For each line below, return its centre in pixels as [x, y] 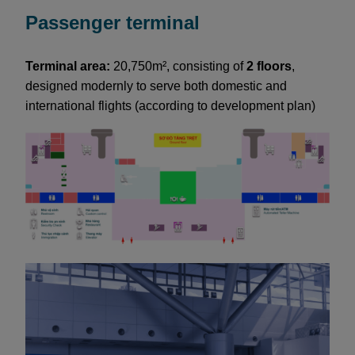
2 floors [269, 66]
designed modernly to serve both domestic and [156, 86]
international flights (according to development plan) [170, 105]
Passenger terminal [113, 22]
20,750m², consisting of [178, 66]
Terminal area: [68, 66]
